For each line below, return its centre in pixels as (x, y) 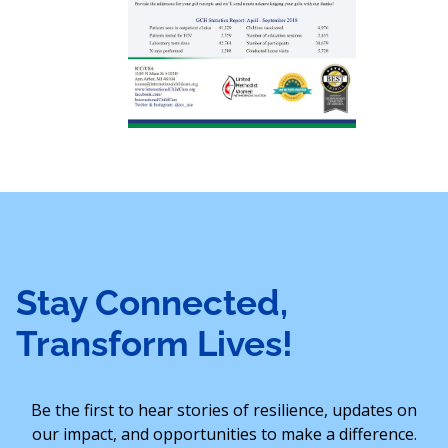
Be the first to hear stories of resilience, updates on (224, 409)
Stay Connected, (152, 303)
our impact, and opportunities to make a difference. (224, 433)
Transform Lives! (154, 344)
